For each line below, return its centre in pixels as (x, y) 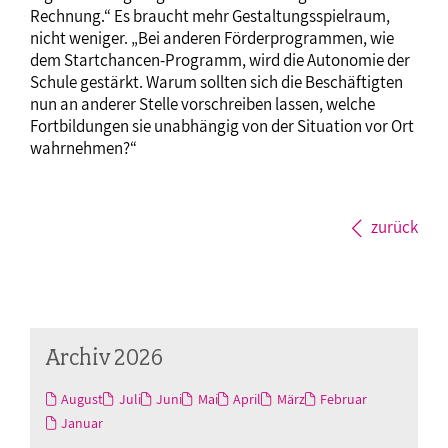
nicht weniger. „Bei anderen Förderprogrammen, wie (212, 37)
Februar (344, 398)
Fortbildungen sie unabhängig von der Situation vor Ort (222, 125)
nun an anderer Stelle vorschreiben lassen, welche (202, 103)
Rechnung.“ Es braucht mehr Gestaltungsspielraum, (210, 15)
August (82, 398)
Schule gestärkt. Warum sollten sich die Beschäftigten (216, 81)
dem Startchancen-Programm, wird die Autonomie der (220, 59)
